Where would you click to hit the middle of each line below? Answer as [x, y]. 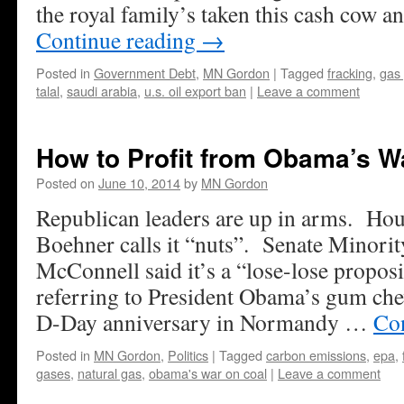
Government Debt [145, 73]
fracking [350, 73]
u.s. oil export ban [195, 91]
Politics [188, 355]
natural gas [110, 373]
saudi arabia [102, 91]
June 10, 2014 [139, 183]
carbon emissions [316, 355]
